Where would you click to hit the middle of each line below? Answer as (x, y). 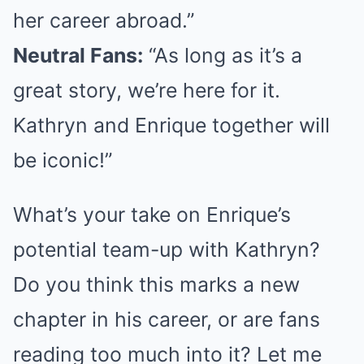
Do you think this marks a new (156, 285)
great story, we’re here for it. (147, 91)
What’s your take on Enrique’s (152, 215)
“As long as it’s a (223, 56)
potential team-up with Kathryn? (167, 250)
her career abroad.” (104, 21)
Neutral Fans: (78, 56)
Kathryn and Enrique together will (171, 126)
